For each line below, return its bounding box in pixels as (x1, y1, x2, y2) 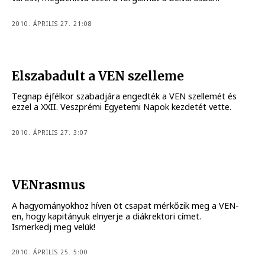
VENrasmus (12, 177, 86, 193)
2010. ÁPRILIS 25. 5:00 (12, 248, 89, 257)
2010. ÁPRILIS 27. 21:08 (12, 19, 93, 28)
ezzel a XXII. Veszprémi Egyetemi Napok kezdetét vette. (12, 101, 232, 113)
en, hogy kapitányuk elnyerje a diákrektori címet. (12, 210, 202, 222)
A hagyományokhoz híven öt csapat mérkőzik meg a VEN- (12, 199, 240, 211)
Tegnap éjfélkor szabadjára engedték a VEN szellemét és (12, 91, 237, 102)
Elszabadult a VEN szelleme (12, 68, 185, 84)
